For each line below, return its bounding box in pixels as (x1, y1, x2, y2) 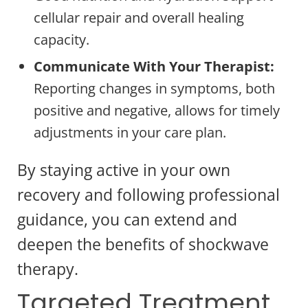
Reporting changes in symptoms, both (34, 78, 275, 98)
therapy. (17, 257, 78, 280)
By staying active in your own (17, 158, 230, 181)
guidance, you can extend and (17, 208, 237, 230)
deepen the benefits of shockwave (17, 232, 269, 255)
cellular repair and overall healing (34, 8, 244, 27)
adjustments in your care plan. (34, 122, 226, 142)
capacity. (34, 30, 89, 49)
